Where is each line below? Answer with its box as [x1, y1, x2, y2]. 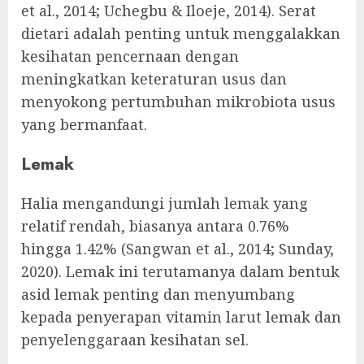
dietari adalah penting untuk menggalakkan [21, 23, 340, 43]
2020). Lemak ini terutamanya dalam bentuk [21, 262, 340, 281]
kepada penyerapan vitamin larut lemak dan [21, 307, 341, 327]
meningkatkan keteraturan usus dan [21, 68, 287, 89]
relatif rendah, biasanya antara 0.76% [21, 216, 289, 236]
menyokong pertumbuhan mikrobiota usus [21, 91, 336, 111]
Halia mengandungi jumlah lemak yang [21, 193, 308, 213]
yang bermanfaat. [21, 114, 147, 134]
